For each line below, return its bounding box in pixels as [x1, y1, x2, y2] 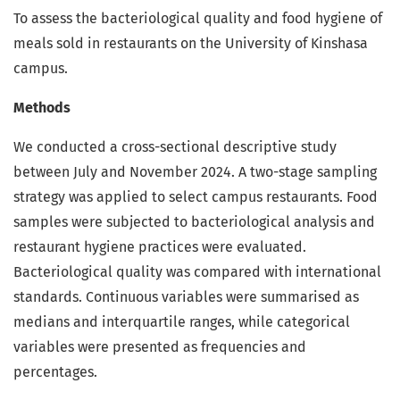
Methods [13, 99, 71, 117]
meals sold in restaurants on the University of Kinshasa [13, 35, 368, 53]
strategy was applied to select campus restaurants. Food [13, 188, 378, 206]
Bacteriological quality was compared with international [13, 263, 381, 281]
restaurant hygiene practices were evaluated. [13, 238, 306, 256]
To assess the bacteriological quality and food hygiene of [13, 10, 382, 28]
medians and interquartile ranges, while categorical [13, 313, 350, 331]
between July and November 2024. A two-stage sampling [13, 163, 377, 181]
